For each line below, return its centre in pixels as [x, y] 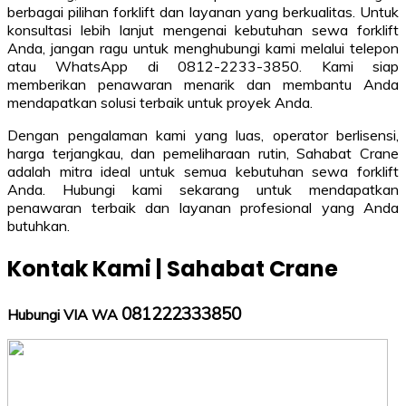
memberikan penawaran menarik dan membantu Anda [203, 85]
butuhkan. [39, 226]
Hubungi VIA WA [64, 314]
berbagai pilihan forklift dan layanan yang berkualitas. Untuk [203, 12]
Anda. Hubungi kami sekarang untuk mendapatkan [203, 190]
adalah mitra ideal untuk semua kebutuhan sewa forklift [203, 172]
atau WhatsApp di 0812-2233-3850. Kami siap [203, 67]
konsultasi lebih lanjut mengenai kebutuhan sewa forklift [203, 30]
